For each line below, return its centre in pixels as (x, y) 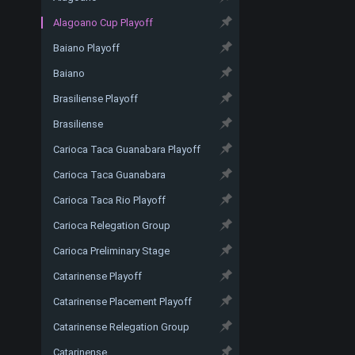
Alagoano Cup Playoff (103, 22)
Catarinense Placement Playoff (122, 301)
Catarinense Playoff (97, 276)
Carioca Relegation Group (112, 225)
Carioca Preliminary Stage (111, 250)
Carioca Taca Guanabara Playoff (127, 149)
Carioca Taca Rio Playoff (109, 200)
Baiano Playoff (86, 48)
